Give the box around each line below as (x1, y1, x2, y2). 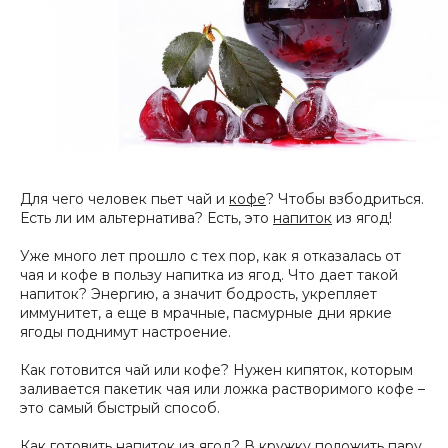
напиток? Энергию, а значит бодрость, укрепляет (20, 284, 377, 303)
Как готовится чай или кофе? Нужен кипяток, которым (20, 360, 413, 379)
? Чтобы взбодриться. (266, 189, 424, 208)
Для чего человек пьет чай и (20, 189, 229, 208)
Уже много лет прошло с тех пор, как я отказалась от (20, 246, 401, 265)
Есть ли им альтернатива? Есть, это (20, 208, 273, 227)
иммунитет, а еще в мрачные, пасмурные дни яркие (20, 303, 392, 322)
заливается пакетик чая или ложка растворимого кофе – (20, 379, 425, 398)
